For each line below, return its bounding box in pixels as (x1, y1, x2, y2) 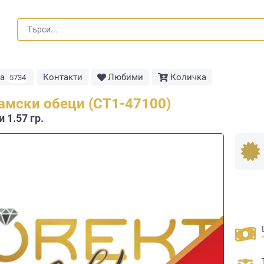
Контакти (42, 72, 82, 82)
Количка (170, 72, 206, 82)
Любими (108, 72, 144, 82)
